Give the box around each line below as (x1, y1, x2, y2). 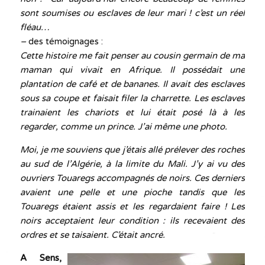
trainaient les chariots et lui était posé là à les (20, 107, 245, 118)
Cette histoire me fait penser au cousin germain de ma (20, 50, 245, 61)
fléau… (20, 22, 50, 33)
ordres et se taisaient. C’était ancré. (20, 230, 165, 240)
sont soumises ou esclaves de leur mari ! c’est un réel (20, 8, 245, 18)
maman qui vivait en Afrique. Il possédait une (20, 64, 245, 75)
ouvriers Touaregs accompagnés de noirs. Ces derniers (20, 173, 245, 183)
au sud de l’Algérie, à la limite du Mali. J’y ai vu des (20, 159, 245, 169)
